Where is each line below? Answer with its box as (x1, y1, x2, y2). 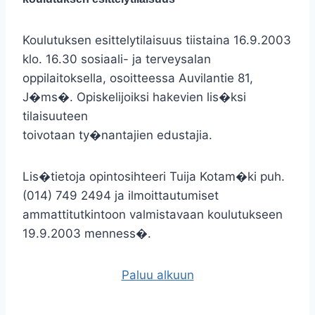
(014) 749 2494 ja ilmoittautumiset (22, 188, 219, 202)
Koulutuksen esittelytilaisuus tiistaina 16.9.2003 (22, 33, 291, 47)
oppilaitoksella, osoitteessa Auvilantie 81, (22, 71, 253, 85)
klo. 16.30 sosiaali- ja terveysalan (22, 52, 211, 66)
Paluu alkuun (121, 268, 194, 282)
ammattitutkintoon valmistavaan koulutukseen (22, 207, 283, 221)
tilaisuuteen (22, 109, 88, 123)
